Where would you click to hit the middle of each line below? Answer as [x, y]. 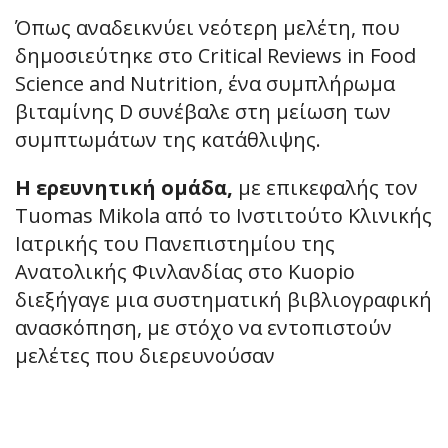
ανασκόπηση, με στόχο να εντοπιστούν [203, 327]
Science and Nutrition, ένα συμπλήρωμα [205, 83]
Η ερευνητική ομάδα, [124, 187]
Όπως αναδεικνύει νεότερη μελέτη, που [207, 27]
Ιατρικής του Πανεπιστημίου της [175, 243]
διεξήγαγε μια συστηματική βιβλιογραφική [223, 299]
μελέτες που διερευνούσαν [145, 355]
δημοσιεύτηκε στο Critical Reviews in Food [215, 55]
